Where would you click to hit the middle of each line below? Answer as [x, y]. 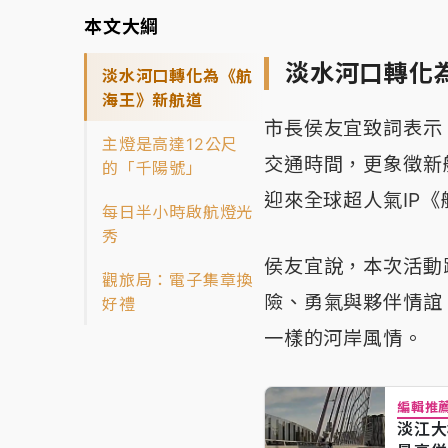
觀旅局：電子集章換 [178, 280]
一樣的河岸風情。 [343, 338]
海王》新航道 [152, 100]
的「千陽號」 [152, 168]
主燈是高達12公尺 [170, 144]
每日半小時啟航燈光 [178, 212]
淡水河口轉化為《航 [178, 76]
